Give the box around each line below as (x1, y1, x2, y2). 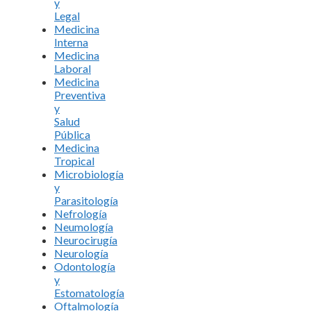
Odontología (54, 259, 115, 273)
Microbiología (54, 167, 124, 180)
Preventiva (54, 87, 106, 101)
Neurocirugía (54, 233, 117, 246)
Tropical (54, 153, 94, 167)
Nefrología (54, 206, 107, 220)
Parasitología (54, 193, 118, 207)
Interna (54, 35, 88, 49)
